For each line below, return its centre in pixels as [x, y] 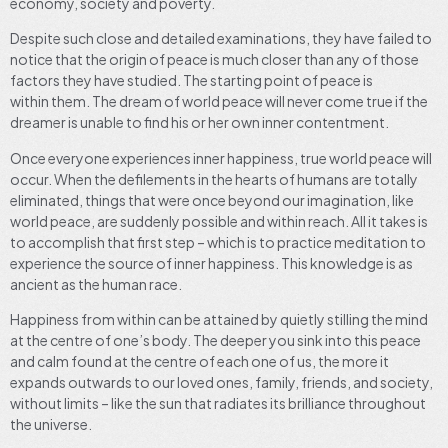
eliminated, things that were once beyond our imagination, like [212, 199]
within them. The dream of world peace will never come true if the [219, 101]
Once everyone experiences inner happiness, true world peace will [221, 157]
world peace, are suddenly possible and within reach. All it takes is [219, 220]
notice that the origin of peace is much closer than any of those [214, 59]
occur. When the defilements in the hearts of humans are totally [214, 178]
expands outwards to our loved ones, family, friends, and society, [221, 382]
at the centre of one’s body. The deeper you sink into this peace [215, 340]
